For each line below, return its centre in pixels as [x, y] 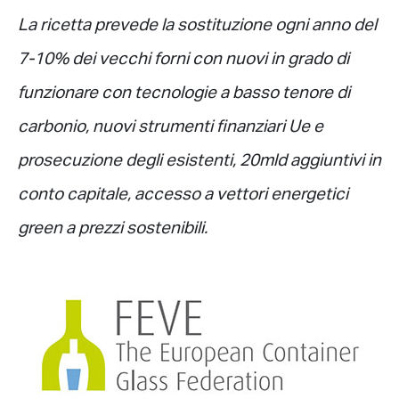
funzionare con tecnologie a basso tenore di [184, 94]
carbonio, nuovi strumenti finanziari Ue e [171, 128]
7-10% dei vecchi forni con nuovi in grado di [183, 60]
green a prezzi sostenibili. [113, 229]
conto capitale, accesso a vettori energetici [183, 195]
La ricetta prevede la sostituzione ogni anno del [197, 26]
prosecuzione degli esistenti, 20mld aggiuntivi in [199, 162]
